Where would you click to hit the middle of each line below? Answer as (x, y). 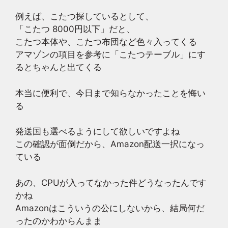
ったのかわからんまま (59, 221)
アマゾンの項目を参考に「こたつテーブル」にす (110, 54)
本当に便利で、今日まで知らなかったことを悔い (110, 93)
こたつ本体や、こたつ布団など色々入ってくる (106, 42)
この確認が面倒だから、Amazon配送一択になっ (110, 144)
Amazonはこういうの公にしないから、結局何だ (110, 208)
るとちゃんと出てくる (59, 67)
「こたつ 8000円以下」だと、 (75, 29)
